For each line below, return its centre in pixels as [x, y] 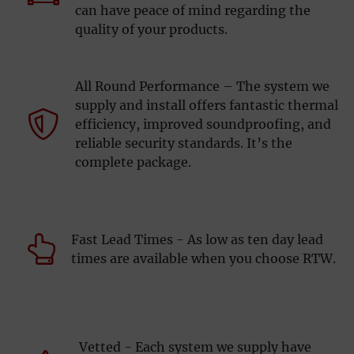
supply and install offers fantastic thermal [207, 105]
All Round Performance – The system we [202, 86]
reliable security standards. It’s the [184, 143]
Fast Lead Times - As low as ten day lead [197, 239]
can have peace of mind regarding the [193, 10]
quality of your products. [151, 29]
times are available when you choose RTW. [203, 258]
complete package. [133, 162]
